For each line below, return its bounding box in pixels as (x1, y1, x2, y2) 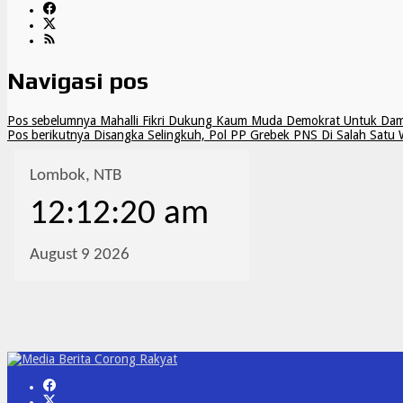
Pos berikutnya (7, 128, 90, 143)
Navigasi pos (7, 67, 148, 94)
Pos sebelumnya (7, 113, 96, 129)
